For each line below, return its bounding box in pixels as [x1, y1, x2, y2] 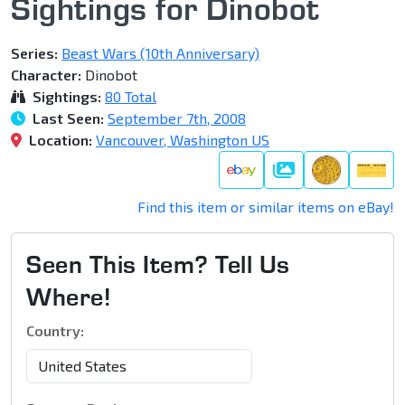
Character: [11, 66, 81, 84]
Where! [26, 281, 111, 313]
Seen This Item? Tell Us [26, 249, 290, 280]
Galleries [282, 170, 334, 186]
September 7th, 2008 [108, 109, 246, 127]
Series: [11, 44, 58, 62]
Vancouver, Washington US [96, 131, 269, 149]
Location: [25, 131, 92, 149]
